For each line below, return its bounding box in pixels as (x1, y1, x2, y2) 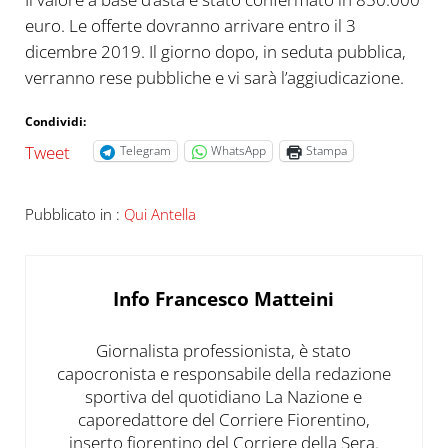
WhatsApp (210, 142, 266, 160)
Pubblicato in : (24, 204, 124, 225)
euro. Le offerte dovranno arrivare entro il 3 (24, 13, 356, 37)
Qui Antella (123, 204, 196, 225)
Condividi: (24, 112, 86, 130)
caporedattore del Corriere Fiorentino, (77, 407, 370, 431)
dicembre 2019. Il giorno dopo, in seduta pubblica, (24, 39, 406, 63)
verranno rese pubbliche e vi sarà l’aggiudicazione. (24, 65, 404, 89)
